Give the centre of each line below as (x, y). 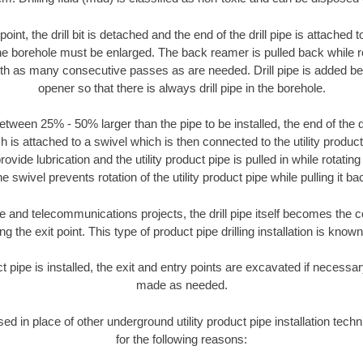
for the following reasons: (181, 339)
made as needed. (181, 285)
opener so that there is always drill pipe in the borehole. (181, 88)
